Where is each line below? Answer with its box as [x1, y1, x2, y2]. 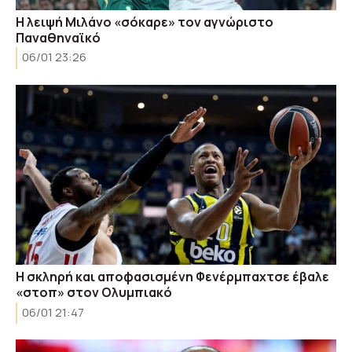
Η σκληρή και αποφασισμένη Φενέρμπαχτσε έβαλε [16, 268, 329, 285]
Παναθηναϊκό [16, 28, 101, 46]
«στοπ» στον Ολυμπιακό [16, 284, 172, 301]
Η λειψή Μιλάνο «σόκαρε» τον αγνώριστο [16, 13, 273, 31]
